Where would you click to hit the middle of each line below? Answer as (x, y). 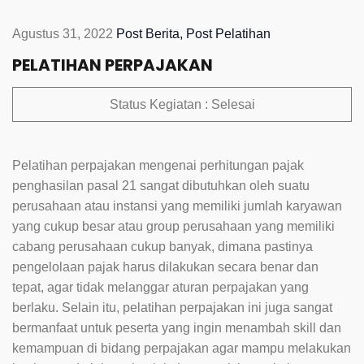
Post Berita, (151, 33)
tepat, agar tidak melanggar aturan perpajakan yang (160, 287)
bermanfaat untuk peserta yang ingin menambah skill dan (177, 327)
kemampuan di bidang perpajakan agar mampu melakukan (182, 348)
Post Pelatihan (228, 33)
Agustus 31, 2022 (63, 33)
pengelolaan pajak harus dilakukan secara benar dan (165, 266)
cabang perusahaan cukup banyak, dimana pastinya (162, 246)
